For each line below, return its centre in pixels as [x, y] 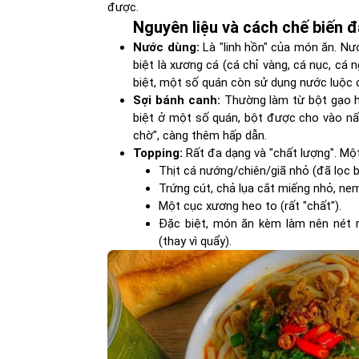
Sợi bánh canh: [177, 100]
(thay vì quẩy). [196, 241]
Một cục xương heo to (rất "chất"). [250, 206]
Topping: [158, 153]
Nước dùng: [166, 47]
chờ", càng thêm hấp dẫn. [200, 135]
